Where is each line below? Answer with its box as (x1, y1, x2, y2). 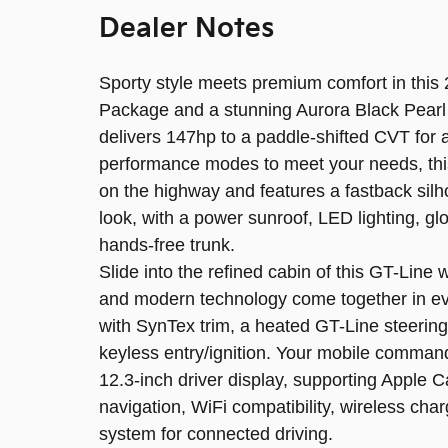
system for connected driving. (99, 423, 333, 444)
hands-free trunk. (99, 234, 235, 255)
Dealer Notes (99, 12, 274, 45)
